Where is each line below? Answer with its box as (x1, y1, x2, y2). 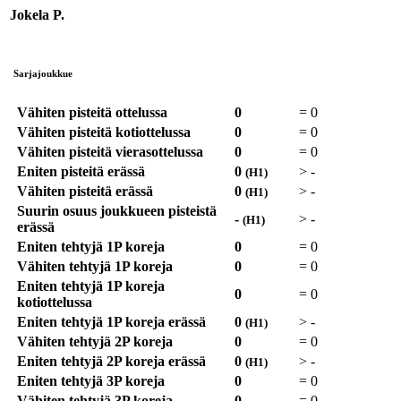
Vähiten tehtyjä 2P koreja (17, 334, 173, 350)
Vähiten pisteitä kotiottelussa (17, 124, 191, 141)
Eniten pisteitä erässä (17, 164, 145, 180)
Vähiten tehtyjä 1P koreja (17, 259, 173, 275)
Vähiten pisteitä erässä (17, 183, 153, 200)
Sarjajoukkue (13, 68, 73, 80)
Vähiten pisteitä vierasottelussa (17, 144, 203, 160)
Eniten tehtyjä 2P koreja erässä (17, 354, 206, 370)
